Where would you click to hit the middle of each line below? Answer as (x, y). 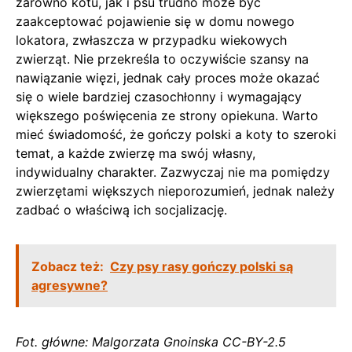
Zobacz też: (68, 266)
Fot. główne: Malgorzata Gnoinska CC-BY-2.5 (151, 341)
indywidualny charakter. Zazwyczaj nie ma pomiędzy (173, 172)
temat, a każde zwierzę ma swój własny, (136, 153)
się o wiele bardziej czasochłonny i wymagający (159, 96)
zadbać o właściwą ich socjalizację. (121, 209)
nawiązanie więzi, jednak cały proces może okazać (168, 77)
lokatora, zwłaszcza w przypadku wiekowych (151, 40)
